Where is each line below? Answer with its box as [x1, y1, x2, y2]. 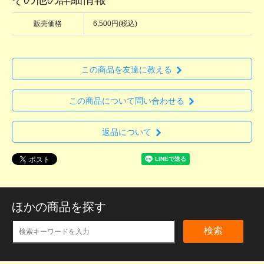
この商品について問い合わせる [68, 95, 184, 105]
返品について [101, 127, 151, 137]
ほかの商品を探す [12, 200, 106, 214]
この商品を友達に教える [81, 64, 172, 74]
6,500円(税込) [93, 19, 137, 28]
